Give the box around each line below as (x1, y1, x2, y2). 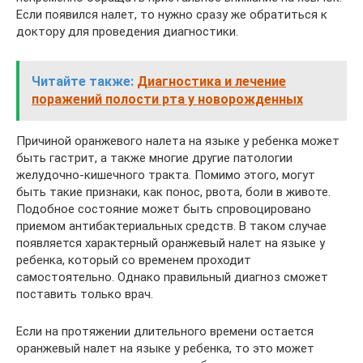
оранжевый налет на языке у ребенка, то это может (16, 340, 314, 356)
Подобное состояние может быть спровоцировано (16, 201, 311, 216)
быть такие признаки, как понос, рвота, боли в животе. (16, 184, 331, 199)
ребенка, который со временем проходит (16, 252, 251, 267)
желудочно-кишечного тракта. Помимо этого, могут (16, 167, 315, 182)
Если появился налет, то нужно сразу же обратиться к (16, 6, 327, 22)
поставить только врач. (16, 286, 153, 301)
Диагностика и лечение (137, 73, 286, 89)
